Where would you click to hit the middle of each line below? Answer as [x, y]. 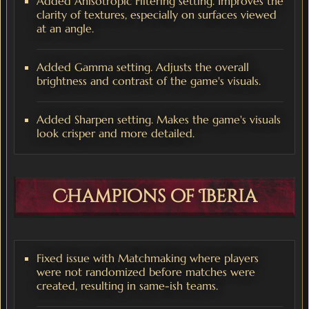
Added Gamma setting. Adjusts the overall [143, 67]
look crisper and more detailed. [116, 133]
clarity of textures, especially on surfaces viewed [157, 14]
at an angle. [65, 28]
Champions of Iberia [154, 197]
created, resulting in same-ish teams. [127, 285]
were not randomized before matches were [146, 271]
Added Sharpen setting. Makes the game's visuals [159, 119]
